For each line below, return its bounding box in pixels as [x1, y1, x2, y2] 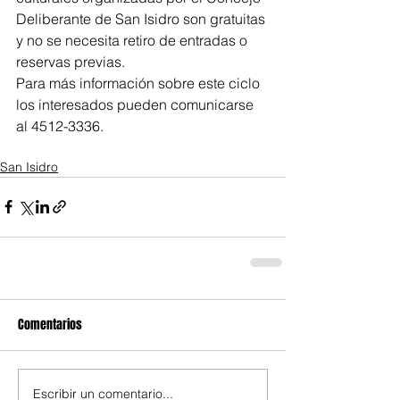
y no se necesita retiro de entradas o [16, 30, 251, 49]
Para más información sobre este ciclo [16, 73, 263, 92]
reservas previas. [16, 52, 125, 71]
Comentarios [18, 314, 82, 334]
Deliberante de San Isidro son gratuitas [16, 9, 269, 28]
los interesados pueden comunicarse [16, 95, 257, 113]
